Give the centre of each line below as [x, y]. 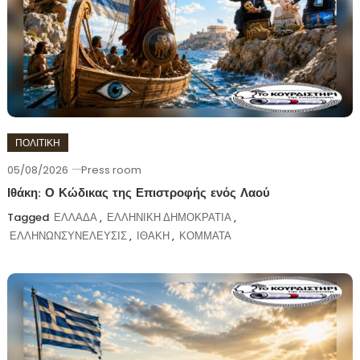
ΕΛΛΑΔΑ [75, 218]
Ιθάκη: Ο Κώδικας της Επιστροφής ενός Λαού [138, 194]
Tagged [29, 218]
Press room [111, 170]
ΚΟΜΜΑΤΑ [205, 236]
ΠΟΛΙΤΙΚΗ [37, 143]
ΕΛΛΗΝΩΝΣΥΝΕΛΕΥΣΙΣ [68, 236]
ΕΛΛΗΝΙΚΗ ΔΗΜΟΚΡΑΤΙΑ [169, 218]
